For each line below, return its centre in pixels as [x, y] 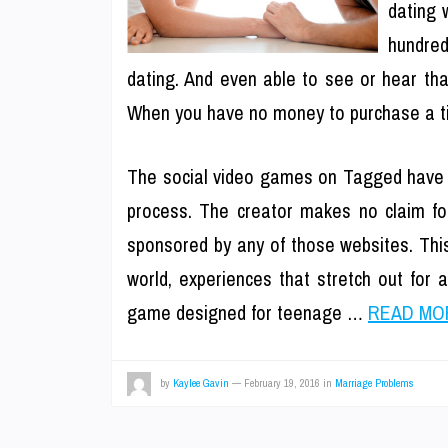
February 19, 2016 [282, 383]
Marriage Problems [374, 383]
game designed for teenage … [247, 312]
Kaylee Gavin [201, 383]
